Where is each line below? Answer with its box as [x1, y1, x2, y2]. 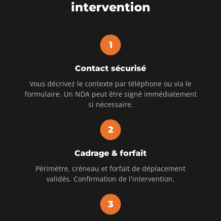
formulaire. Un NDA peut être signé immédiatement [24, 89, 197, 99]
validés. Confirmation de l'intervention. [46, 174, 175, 184]
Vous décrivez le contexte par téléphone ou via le [30, 78, 191, 88]
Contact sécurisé [75, 63, 146, 73]
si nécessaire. [88, 99, 133, 109]
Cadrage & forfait [74, 148, 147, 158]
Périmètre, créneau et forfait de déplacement [36, 163, 185, 173]
